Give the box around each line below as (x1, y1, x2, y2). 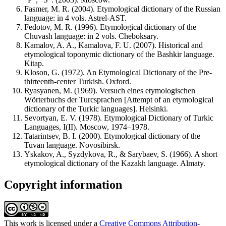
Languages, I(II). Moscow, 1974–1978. (24, 122, 149, 131)
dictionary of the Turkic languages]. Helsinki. (24, 104, 168, 113)
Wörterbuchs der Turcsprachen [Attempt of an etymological (24, 95, 213, 104)
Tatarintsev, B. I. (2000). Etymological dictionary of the (24, 131, 200, 140)
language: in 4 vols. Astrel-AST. (24, 13, 127, 22)
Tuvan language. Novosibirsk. (24, 140, 120, 149)
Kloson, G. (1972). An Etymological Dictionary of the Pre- (24, 68, 212, 77)
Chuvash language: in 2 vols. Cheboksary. (24, 31, 158, 40)
